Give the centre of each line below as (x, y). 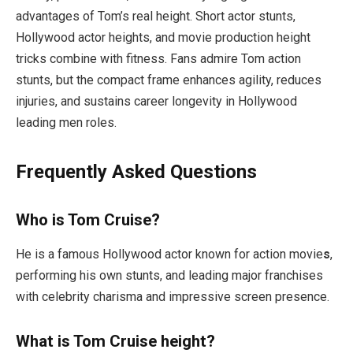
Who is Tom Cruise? (88, 219)
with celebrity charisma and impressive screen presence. (173, 297)
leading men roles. (66, 123)
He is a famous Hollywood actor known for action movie (169, 255)
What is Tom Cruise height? (115, 341)
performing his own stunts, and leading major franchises (169, 276)
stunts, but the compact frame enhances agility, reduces (169, 80)
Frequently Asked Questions (136, 172)
